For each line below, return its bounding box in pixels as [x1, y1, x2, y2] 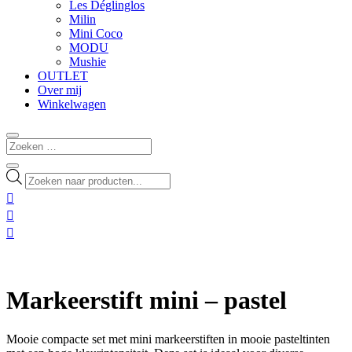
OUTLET [38, 69, 88, 83]
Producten [24, 168, 75, 182]
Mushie [69, 55, 106, 69]
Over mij [38, 83, 82, 97]
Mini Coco [69, 27, 123, 41]
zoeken [24, 182, 60, 196]
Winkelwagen [38, 97, 106, 112]
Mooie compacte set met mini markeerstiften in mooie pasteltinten [6, 332, 330, 346]
